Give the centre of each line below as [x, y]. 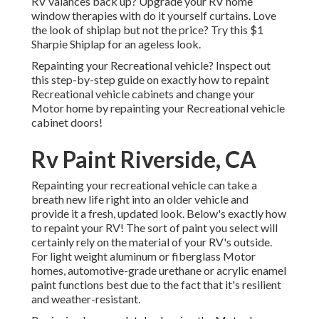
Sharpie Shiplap [68, 44]
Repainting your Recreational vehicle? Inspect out [151, 66]
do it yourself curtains [196, 16]
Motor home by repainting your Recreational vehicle [158, 108]
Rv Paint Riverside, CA [144, 159]
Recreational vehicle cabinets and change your [143, 94]
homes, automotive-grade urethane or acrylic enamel [159, 271]
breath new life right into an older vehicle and [140, 199]
